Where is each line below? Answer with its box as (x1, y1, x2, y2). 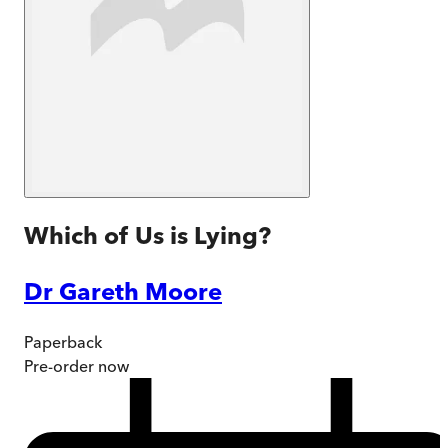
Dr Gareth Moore (24, 276, 222, 306)
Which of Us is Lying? (24, 220, 271, 250)
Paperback (24, 331, 102, 352)
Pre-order (24, 355, 94, 376)
